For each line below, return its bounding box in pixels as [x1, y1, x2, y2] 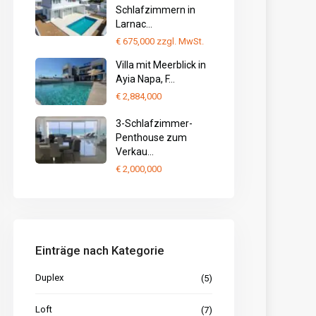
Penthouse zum [115, 132, 187, 144]
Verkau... [115, 146, 154, 158]
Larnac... [115, 18, 152, 30]
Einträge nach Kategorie [35, 243, 165, 258]
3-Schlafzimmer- [115, 118, 193, 130]
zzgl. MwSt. [156, 36, 204, 47]
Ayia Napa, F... [115, 73, 175, 85]
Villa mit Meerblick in [115, 59, 206, 71]
